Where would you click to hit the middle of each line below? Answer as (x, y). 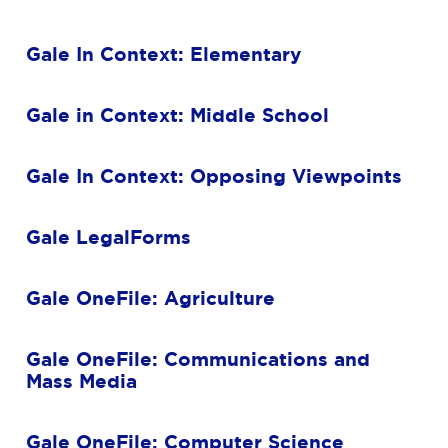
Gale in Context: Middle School (177, 115)
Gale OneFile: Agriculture (150, 298)
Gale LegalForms (108, 237)
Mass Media (81, 381)
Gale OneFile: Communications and (198, 359)
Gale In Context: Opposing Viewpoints (214, 176)
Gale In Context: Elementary (163, 54)
